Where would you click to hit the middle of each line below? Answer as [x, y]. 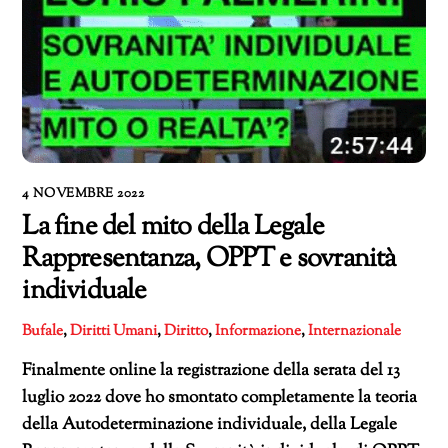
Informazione [258, 330]
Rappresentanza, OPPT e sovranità [209, 259]
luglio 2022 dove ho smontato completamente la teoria [220, 397]
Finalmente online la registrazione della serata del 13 [211, 370]
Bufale [43, 330]
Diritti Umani [114, 330]
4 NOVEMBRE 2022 [83, 193]
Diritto [186, 330]
